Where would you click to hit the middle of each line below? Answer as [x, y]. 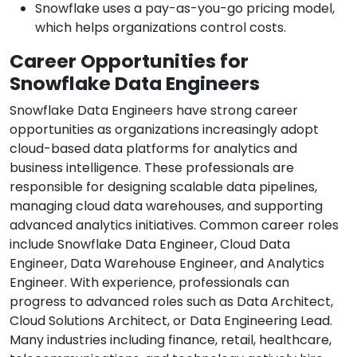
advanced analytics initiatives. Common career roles [174, 226]
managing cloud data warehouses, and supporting [166, 206]
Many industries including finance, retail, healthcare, [171, 340]
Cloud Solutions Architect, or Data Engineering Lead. [171, 321]
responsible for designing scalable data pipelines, [163, 187]
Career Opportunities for [129, 61]
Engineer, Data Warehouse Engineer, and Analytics [167, 264]
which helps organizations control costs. [161, 28]
